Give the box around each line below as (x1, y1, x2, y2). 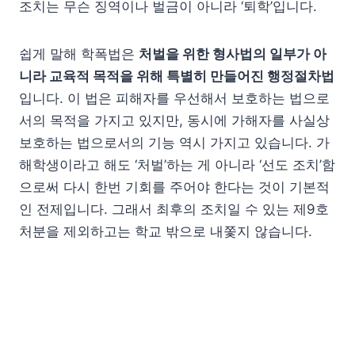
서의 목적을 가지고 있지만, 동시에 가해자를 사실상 (19, 112, 330, 128)
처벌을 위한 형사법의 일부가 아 (139, 45, 326, 62)
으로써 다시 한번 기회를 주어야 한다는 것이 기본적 (19, 178, 330, 195)
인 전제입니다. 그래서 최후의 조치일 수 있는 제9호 (19, 200, 329, 217)
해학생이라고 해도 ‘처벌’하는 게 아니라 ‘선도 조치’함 (19, 156, 335, 173)
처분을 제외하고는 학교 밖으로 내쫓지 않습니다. (19, 223, 312, 239)
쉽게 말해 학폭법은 (19, 45, 139, 62)
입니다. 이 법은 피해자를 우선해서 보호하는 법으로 (19, 90, 330, 106)
